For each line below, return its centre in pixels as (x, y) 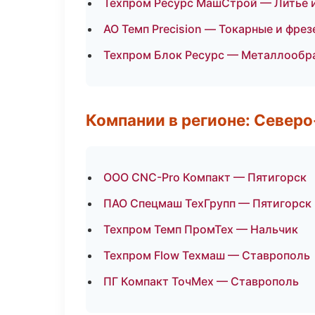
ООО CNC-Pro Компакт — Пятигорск (205, 177)
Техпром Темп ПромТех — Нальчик (201, 229)
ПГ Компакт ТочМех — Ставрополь (201, 281)
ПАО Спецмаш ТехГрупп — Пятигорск (207, 203)
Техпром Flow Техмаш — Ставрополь (207, 255)
